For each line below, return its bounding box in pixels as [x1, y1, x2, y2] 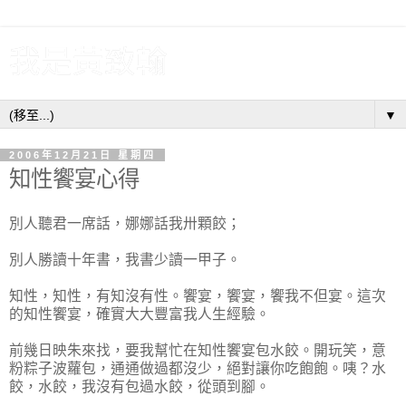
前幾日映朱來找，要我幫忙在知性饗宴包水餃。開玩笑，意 [9, 342, 386, 358]
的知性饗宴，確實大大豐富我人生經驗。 [9, 305, 270, 322]
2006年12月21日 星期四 [9, 150, 156, 160]
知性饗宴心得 [9, 167, 140, 191]
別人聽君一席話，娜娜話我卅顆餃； [9, 215, 241, 231]
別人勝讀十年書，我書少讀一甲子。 [9, 251, 241, 267]
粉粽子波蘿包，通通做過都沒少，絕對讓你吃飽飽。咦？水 [9, 360, 386, 376]
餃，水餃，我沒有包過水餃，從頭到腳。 [9, 378, 270, 394]
